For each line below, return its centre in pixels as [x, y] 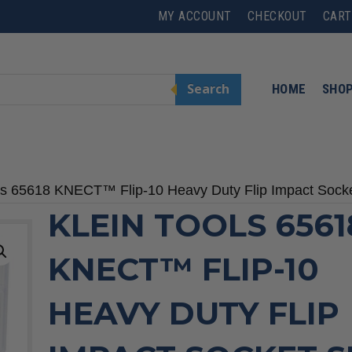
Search [208, 89]
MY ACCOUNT [194, 16]
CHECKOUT [277, 16]
